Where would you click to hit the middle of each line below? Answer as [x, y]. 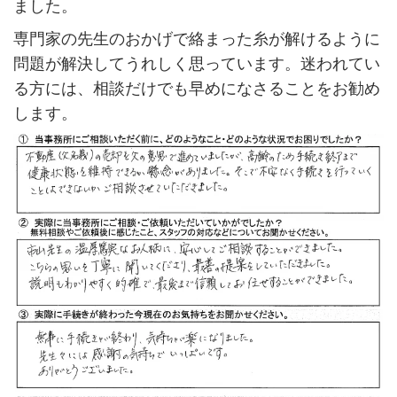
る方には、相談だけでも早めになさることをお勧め [196, 88]
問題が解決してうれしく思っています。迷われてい [196, 63]
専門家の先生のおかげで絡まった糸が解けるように [196, 39]
